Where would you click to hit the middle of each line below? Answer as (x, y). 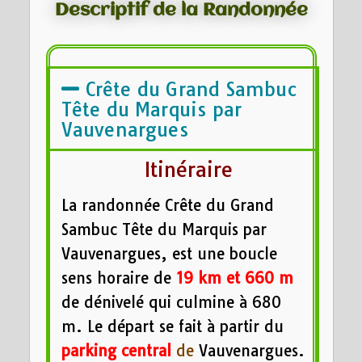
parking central (116, 350)
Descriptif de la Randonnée (181, 11)
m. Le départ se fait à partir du (172, 326)
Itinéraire (188, 170)
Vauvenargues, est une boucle (169, 253)
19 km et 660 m (234, 278)
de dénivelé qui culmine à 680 (171, 302)
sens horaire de (118, 278)
